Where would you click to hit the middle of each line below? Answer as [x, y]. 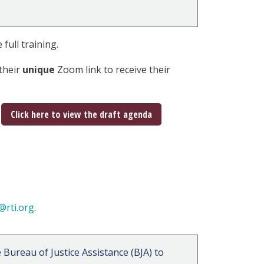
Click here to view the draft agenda [82, 115]
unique [39, 70]
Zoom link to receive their [113, 70]
